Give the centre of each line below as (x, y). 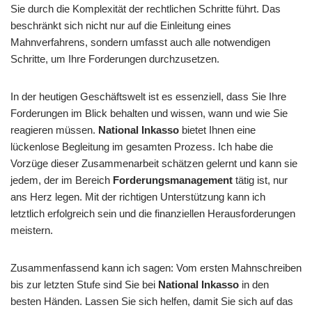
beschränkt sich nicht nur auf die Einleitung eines (121, 25)
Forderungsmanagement (173, 180)
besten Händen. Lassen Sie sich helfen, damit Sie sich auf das (152, 301)
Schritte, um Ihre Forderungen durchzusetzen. (115, 59)
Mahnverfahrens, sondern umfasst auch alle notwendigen (140, 42)
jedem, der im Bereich (62, 180)
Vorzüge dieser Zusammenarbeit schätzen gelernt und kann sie (154, 163)
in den (254, 284)
